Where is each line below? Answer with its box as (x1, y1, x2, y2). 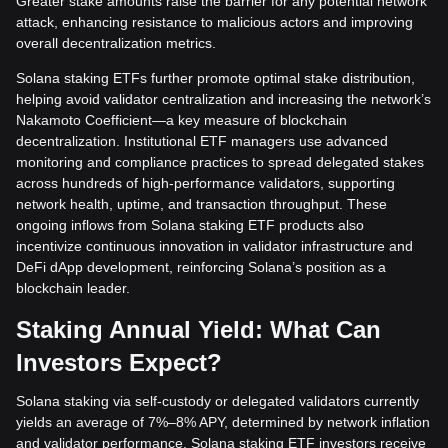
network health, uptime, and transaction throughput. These (16, 195, 387, 212)
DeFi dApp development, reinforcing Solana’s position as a (16, 258, 386, 275)
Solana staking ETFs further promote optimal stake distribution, (16, 69, 415, 86)
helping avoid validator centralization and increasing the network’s (16, 90, 431, 107)
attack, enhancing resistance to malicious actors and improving (16, 13, 413, 30)
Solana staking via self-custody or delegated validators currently (16, 392, 419, 409)
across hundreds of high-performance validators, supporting (16, 174, 395, 191)
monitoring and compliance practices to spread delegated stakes (16, 153, 424, 170)
